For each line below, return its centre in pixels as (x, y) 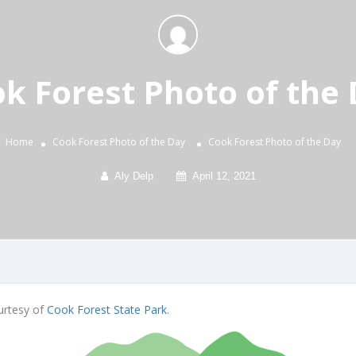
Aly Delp (133, 176)
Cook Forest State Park (107, 310)
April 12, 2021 (224, 176)
